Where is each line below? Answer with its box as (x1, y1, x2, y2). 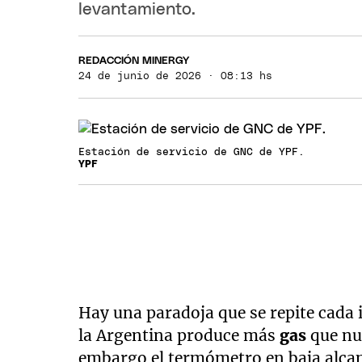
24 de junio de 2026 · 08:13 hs (78, 66, 273, 78)
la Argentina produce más (78, 321, 280, 341)
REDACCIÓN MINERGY (78, 51, 190, 62)
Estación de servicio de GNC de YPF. (78, 142, 305, 154)
